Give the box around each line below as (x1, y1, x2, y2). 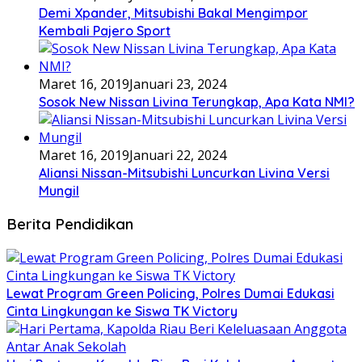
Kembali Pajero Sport (39, 22, 170, 39)
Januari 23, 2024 (129, 74, 226, 93)
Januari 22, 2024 (129, 145, 226, 164)
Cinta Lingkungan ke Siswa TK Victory (6, 303, 238, 320)
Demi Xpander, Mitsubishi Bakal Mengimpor (39, 4, 308, 21)
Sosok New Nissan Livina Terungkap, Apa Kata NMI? (39, 93, 355, 110)
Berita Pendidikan (6, 214, 133, 234)
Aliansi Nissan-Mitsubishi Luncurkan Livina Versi (39, 164, 330, 181)
